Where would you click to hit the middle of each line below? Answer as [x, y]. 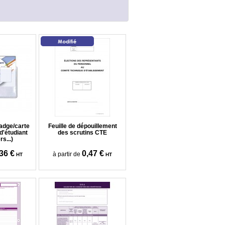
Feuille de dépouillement [82, 126]
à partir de [67, 154]
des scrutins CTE [82, 133]
